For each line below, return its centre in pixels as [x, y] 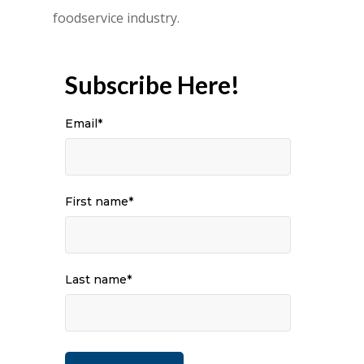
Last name [95, 280]
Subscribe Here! [152, 85]
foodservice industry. [116, 18]
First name [96, 202]
